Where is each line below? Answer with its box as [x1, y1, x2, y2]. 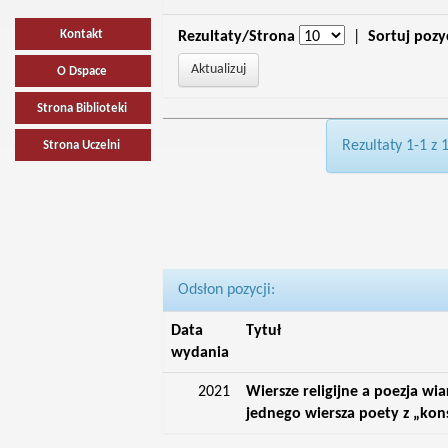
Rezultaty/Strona [177, 29, 295, 45]
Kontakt [60, 28, 104, 41]
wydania [170, 345, 229, 361]
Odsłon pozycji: [177, 282, 275, 298]
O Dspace [56, 65, 107, 78]
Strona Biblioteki [36, 102, 127, 115]
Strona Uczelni [43, 139, 121, 152]
